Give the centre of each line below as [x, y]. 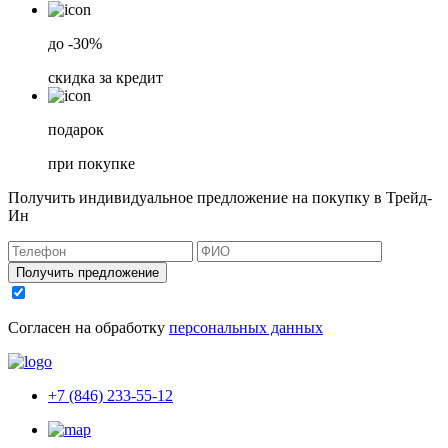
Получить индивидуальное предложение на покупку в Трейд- [220, 197]
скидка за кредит [105, 77]
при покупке [91, 163]
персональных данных [246, 327]
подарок [76, 129]
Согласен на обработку [88, 327]
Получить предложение [87, 272]
